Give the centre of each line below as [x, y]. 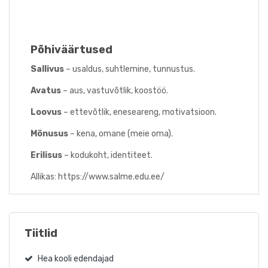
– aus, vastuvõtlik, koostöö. [115, 91]
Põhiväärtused [71, 50]
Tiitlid [41, 234]
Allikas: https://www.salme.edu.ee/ [98, 177]
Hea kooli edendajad [76, 259]
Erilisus [46, 156]
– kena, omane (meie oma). [121, 134]
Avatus [46, 91]
